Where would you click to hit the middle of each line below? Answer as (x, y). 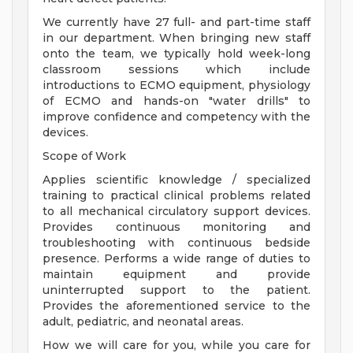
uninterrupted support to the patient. (176, 290)
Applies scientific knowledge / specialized (176, 180)
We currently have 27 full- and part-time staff (176, 22)
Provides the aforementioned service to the (176, 306)
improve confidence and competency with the (176, 117)
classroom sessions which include (176, 70)
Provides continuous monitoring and (176, 227)
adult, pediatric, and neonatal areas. (143, 322)
